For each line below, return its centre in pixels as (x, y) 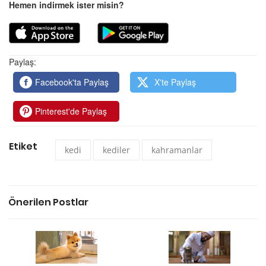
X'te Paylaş (174, 82)
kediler (116, 150)
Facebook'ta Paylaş (72, 82)
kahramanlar (177, 150)
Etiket (23, 146)
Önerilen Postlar (48, 202)
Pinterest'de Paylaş (71, 111)
